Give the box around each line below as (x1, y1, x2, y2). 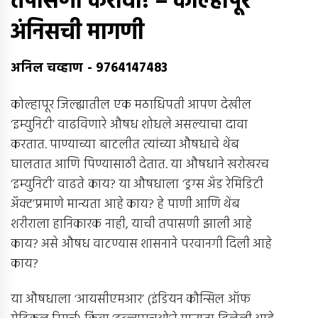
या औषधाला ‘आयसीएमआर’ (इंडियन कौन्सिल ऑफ (11, 290, 251, 311)
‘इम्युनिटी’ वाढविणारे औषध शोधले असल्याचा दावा (11, 114, 248, 136)
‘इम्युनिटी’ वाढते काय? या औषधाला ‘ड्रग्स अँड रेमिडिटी (11, 174, 264, 195)
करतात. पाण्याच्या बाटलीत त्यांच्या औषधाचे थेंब (11, 134, 239, 155)
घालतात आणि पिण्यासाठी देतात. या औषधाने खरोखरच (11, 154, 269, 175)
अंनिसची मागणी (11, 14, 145, 51)
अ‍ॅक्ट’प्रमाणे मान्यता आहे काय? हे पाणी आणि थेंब (11, 194, 241, 215)
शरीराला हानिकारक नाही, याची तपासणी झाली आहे (11, 214, 252, 235)
